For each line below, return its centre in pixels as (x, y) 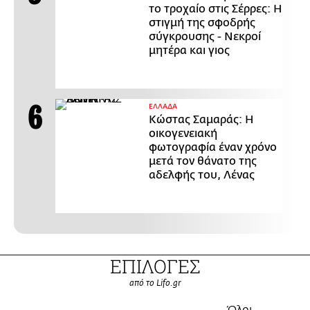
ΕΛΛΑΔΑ (163, 107)
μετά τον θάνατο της (203, 162)
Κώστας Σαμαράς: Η (201, 120)
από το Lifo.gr (155, 284)
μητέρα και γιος (189, 51)
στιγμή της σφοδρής (202, 23)
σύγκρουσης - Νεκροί (205, 37)
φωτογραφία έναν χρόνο (213, 148)
